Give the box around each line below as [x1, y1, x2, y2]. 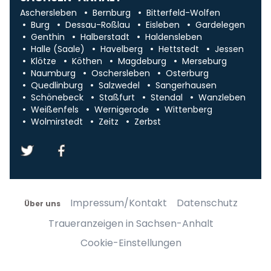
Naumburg [30, 67, 76, 79]
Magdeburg [117, 55, 166, 67]
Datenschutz [176, 196, 238, 210]
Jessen [214, 43, 244, 55]
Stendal [150, 91, 183, 103]
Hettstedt [158, 43, 199, 55]
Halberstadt [80, 31, 129, 43]
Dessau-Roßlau [65, 19, 130, 31]
